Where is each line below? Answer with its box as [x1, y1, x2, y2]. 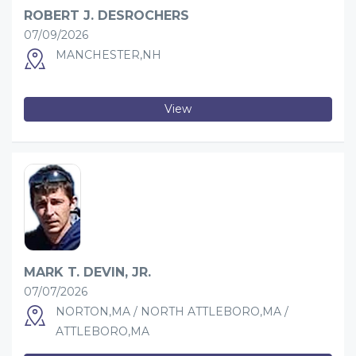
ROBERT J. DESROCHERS [24, 7, 189, 23]
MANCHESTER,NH [56, 47, 161, 62]
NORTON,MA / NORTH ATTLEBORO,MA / [56, 304, 288, 319]
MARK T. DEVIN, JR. [24, 264, 151, 280]
